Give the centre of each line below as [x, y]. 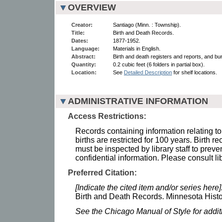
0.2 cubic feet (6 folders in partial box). [159, 64]
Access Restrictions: [107, 116]
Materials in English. [137, 48]
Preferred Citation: [102, 172]
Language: [85, 48]
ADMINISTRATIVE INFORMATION [138, 101]
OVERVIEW [92, 7]
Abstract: [83, 56]
